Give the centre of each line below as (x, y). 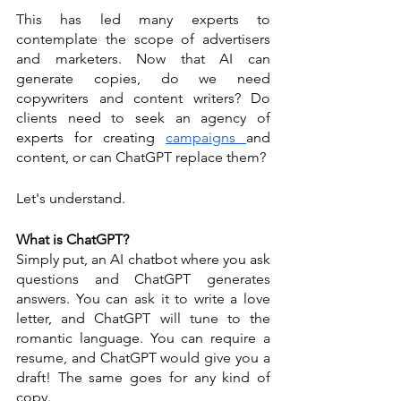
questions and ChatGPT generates (143, 279)
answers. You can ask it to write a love (143, 299)
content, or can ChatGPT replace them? (143, 157)
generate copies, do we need (143, 78)
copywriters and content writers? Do (143, 98)
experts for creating (91, 137)
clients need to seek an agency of (143, 118)
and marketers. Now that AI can (143, 59)
